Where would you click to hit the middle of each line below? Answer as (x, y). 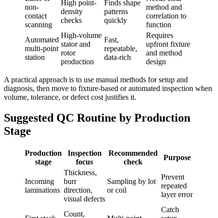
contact (36, 16)
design (156, 61)
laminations (42, 190)
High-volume (81, 35)
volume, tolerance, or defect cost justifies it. (70, 97)
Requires (160, 35)
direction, (78, 190)
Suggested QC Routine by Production (97, 118)
